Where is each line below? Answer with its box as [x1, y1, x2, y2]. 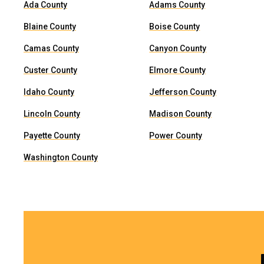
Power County [149, 131, 203, 140]
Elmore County [149, 65, 206, 75]
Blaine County [24, 22, 76, 31]
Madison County [149, 109, 212, 118]
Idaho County [24, 87, 74, 97]
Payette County [24, 131, 80, 140]
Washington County [24, 153, 98, 162]
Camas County [24, 44, 79, 53]
